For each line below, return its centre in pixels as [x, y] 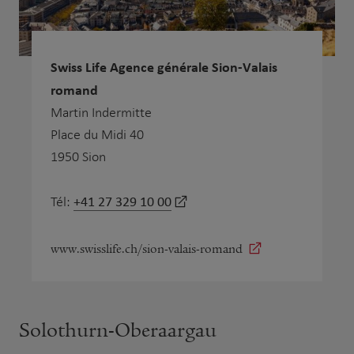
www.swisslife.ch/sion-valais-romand [147, 249]
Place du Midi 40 [97, 134]
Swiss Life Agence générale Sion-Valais [164, 66]
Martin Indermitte [101, 112]
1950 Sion [78, 156]
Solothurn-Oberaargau [118, 330]
